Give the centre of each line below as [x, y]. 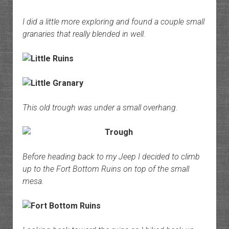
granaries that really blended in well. [84, 34]
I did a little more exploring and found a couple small [113, 22]
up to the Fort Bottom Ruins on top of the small [106, 169]
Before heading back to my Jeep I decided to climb [111, 157]
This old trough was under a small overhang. [100, 108]
